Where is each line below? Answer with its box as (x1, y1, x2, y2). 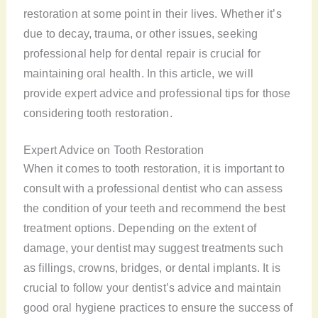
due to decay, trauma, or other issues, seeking (23, 27, 258, 40)
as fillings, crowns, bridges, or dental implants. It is (23, 261, 280, 275)
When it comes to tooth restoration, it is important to (23, 162, 285, 175)
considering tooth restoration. (23, 106, 172, 120)
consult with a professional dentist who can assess (23, 182, 283, 195)
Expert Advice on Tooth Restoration (23, 143, 204, 157)
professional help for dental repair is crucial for (23, 47, 261, 60)
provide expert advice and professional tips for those (23, 87, 291, 100)
